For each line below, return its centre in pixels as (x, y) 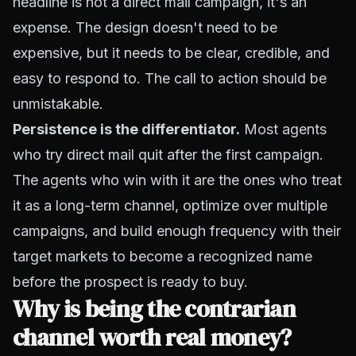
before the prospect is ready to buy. (130, 282)
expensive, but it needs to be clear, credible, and (171, 53)
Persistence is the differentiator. (126, 129)
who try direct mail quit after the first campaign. (168, 155)
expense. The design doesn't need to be (145, 27)
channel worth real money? (152, 337)
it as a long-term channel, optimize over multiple (170, 205)
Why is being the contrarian (154, 309)
